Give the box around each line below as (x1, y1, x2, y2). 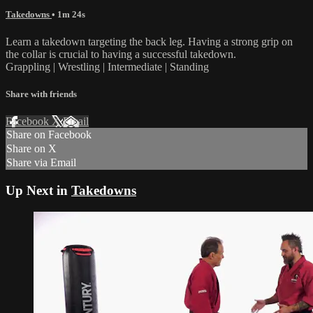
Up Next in (6, 183, 71, 198)
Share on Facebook (6, 129, 92, 141)
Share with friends (6, 89, 77, 100)
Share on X (6, 143, 57, 155)
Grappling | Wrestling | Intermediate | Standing (6, 60, 209, 73)
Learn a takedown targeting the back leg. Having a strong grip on (6, 35, 293, 48)
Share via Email (6, 156, 76, 169)
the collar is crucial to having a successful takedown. (6, 48, 236, 60)
